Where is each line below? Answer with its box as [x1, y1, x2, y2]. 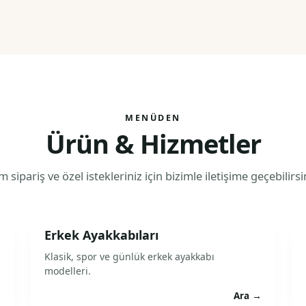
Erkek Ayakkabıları [44, 227, 158, 243]
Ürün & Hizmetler [45, 126, 261, 161]
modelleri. [44, 264, 91, 277]
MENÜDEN [125, 112, 181, 124]
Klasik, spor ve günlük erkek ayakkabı [44, 250, 214, 263]
